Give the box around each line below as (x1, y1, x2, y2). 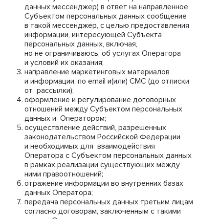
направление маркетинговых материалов (24, 67, 170, 77)
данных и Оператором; (24, 113, 106, 123)
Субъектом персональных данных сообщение (24, 11, 187, 21)
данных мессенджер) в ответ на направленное (24, 2, 188, 12)
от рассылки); (24, 86, 74, 95)
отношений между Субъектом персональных (24, 104, 182, 114)
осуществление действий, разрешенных (24, 123, 166, 132)
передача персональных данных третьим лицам (24, 197, 193, 207)
